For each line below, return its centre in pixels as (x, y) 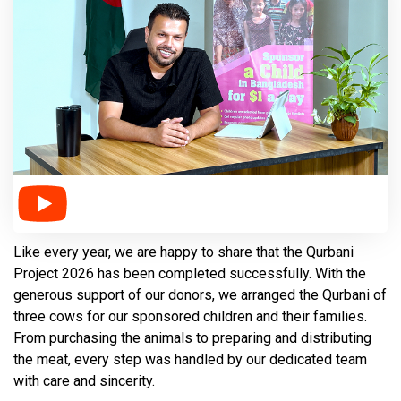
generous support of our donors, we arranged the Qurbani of (200, 295)
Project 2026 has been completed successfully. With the (190, 274)
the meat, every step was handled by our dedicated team (190, 360)
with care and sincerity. (84, 381)
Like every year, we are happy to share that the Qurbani (183, 252)
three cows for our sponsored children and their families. (190, 317)
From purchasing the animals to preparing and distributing (192, 338)
